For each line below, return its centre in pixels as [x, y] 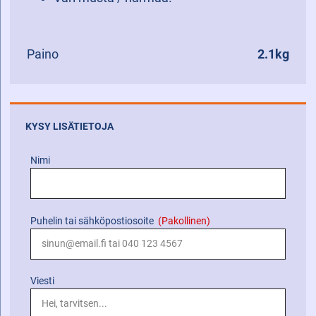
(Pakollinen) [184, 221]
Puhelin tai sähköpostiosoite [92, 221]
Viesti [43, 281]
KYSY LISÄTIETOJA [69, 126]
